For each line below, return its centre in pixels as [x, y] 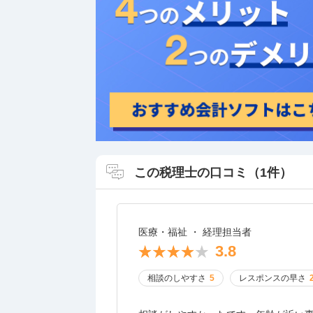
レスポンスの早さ [272, 278]
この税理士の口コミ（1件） [213, 173]
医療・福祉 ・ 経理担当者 [195, 232]
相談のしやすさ [177, 278]
